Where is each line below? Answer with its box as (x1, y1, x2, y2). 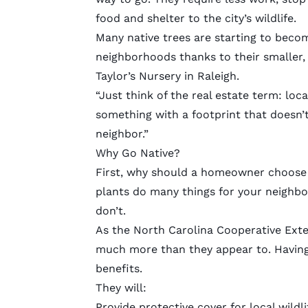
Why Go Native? (95, 146, 180, 159)
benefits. (95, 261, 142, 275)
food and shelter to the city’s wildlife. (95, 11, 296, 25)
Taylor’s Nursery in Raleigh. (95, 69, 239, 82)
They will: (95, 280, 146, 294)
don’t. (95, 203, 126, 217)
